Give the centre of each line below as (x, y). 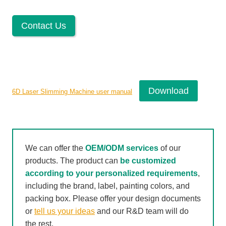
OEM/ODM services (122, 148)
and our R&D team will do (142, 211)
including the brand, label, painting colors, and (107, 186)
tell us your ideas (65, 211)
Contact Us (44, 25)
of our (169, 148)
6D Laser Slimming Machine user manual (72, 92)
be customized (148, 161)
